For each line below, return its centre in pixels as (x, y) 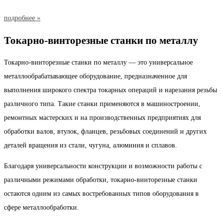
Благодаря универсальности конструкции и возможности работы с (103, 166)
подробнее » (22, 18)
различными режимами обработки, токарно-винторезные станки (101, 180)
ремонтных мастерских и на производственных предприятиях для (102, 118)
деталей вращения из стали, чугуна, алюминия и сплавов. (91, 146)
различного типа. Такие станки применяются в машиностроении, (102, 104)
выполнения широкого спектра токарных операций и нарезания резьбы (110, 90)
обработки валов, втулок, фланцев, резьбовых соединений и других (105, 132)
